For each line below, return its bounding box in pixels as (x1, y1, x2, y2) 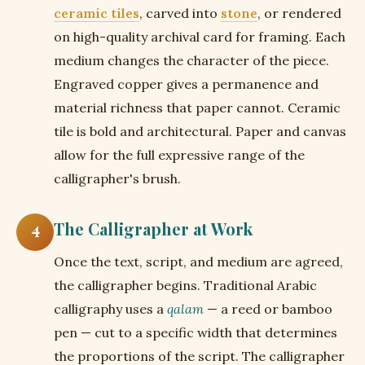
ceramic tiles (54, 5, 139, 21)
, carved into (139, 5, 221, 21)
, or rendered (257, 5, 341, 21)
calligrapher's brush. (54, 170, 181, 187)
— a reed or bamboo (204, 301, 332, 317)
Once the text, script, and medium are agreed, (54, 253, 343, 270)
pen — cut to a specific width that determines (54, 324, 337, 341)
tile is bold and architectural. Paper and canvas (54, 123, 346, 139)
